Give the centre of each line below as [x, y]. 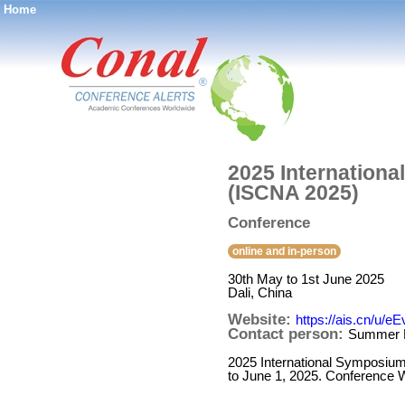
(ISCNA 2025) [293, 193]
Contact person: [288, 334]
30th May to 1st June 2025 [306, 279]
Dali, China [260, 292]
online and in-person [284, 251]
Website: [262, 320]
